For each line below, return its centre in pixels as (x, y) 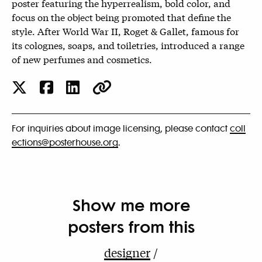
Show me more (131, 204)
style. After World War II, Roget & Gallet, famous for (125, 30)
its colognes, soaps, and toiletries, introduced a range (128, 44)
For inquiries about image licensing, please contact (121, 128)
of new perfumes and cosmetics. (82, 58)
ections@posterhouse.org (65, 142)
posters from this (131, 226)
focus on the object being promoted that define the (121, 16)
